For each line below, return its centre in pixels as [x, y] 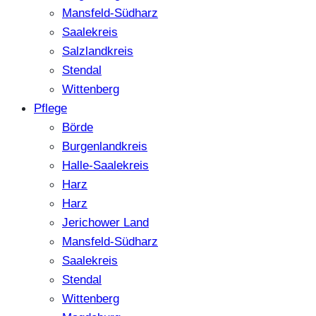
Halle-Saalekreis [105, 165]
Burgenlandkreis [105, 146]
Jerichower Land [105, 223]
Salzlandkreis [98, 51]
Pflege [50, 108]
